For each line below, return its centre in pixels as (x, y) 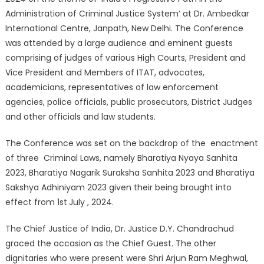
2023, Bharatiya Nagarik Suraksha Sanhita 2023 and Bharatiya (130, 173)
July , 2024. (91, 202)
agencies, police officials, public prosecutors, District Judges (128, 102)
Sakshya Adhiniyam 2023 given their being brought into (118, 187)
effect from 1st (36, 202)
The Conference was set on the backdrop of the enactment (131, 143)
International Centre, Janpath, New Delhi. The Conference (124, 28)
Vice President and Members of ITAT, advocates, (105, 72)
